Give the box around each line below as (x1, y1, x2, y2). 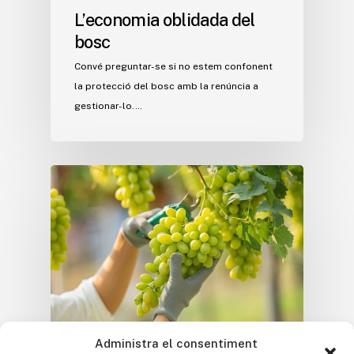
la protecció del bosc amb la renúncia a (74, 80, 258, 92)
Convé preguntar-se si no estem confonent (74, 60, 273, 72)
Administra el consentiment (95, 337, 258, 350)
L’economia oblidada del (74, 9, 255, 30)
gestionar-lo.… (74, 100, 142, 111)
